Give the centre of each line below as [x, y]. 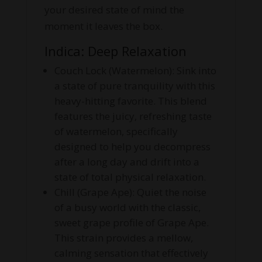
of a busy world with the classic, [127, 208]
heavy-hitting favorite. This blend [130, 101]
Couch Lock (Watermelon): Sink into [135, 71]
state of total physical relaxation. [130, 177]
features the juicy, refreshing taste [133, 116]
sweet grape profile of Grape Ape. [131, 223]
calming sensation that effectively [131, 253]
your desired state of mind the [114, 10]
